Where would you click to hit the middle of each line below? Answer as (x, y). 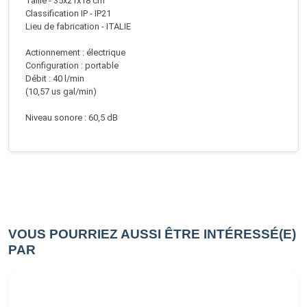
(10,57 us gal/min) (61, 91)
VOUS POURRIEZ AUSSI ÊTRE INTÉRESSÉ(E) (152, 234)
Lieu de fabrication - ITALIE (78, 26)
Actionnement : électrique (75, 52)
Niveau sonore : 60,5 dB (72, 118)
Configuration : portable (72, 65)
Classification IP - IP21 (68, 13)
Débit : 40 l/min (55, 78)
